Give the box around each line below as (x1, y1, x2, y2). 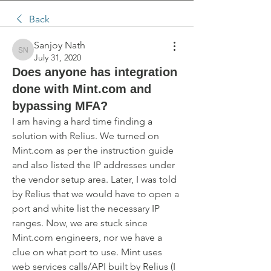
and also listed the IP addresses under (12, 159, 175, 171)
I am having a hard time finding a (12, 116, 152, 127)
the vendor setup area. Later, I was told (12, 174, 177, 185)
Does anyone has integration (12, 65, 177, 79)
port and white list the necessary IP (12, 203, 160, 214)
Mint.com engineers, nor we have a (12, 232, 162, 243)
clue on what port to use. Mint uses (12, 246, 162, 258)
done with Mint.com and (12, 82, 151, 96)
